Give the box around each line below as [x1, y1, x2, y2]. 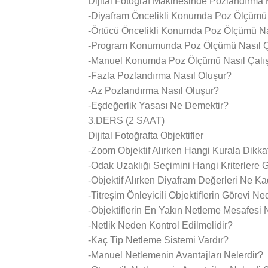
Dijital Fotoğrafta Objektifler [88, 130, 203, 141]
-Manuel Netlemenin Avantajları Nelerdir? [88, 250, 263, 260]
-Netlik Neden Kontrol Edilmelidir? [88, 220, 233, 230]
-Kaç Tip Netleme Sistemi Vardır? [88, 235, 229, 245]
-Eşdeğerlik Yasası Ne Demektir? [88, 100, 229, 111]
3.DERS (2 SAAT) [88, 115, 165, 126]
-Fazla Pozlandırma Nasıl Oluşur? [88, 71, 232, 81]
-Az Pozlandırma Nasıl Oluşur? [88, 86, 219, 96]
